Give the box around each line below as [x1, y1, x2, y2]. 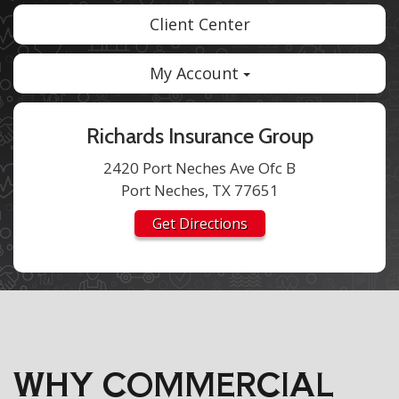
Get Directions [151, 214, 248, 233]
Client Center [149, 13, 250, 35]
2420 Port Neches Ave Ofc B [103, 158, 296, 178]
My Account [149, 62, 243, 84]
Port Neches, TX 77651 [120, 180, 279, 200]
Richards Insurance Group [85, 123, 313, 149]
